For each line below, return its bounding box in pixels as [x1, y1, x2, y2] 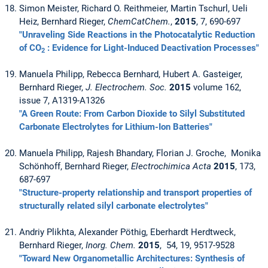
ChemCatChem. [108, 16, 170, 28]
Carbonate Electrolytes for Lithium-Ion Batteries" [19, 121, 212, 133]
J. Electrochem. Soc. [86, 82, 167, 93]
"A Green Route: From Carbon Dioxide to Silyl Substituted [19, 108, 245, 120]
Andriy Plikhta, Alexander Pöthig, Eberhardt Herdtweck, [19, 227, 236, 238]
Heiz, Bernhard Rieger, [19, 16, 108, 28]
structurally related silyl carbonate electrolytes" [19, 200, 208, 212]
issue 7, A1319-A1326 [19, 95, 105, 106]
